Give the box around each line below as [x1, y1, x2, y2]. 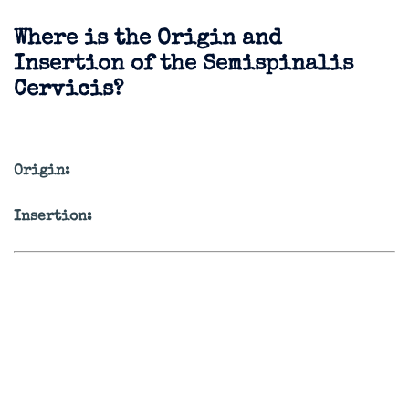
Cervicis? [14, 79, 123, 102]
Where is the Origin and [14, 28, 281, 51]
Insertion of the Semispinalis [14, 54, 353, 77]
